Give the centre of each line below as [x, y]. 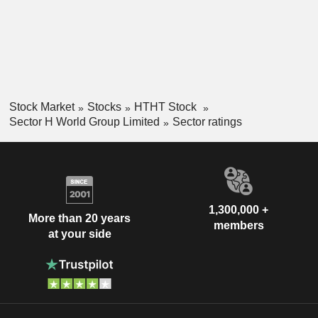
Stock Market [42, 107]
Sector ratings [207, 121]
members [238, 225]
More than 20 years [79, 219]
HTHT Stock [166, 107]
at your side [79, 234]
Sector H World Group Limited [84, 121]
